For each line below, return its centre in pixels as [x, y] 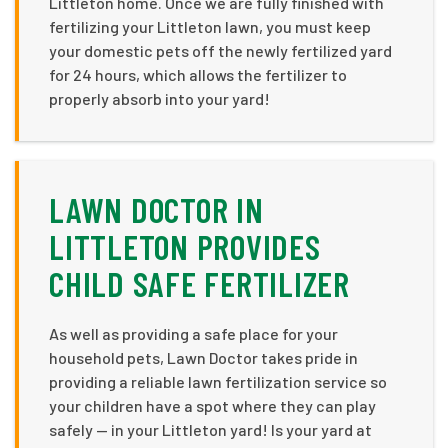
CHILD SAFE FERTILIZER [199, 283]
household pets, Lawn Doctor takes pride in [203, 357]
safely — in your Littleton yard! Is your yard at [210, 429]
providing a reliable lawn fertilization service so [218, 381]
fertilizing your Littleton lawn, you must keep [210, 26]
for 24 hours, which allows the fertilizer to [198, 74]
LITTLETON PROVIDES [185, 246]
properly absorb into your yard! [159, 98]
